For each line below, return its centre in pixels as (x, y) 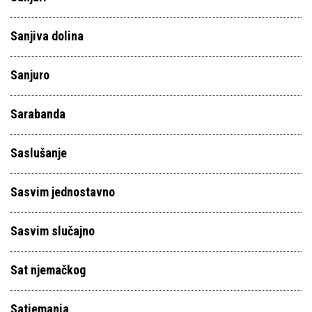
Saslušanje (39, 153)
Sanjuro (30, 75)
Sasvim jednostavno (63, 192)
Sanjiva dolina (47, 36)
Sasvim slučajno (53, 231)
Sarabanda (38, 114)
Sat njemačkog (48, 270)
